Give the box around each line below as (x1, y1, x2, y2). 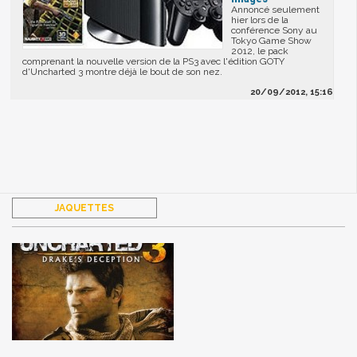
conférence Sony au (231, 25, 318, 37)
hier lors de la (231, 14, 289, 26)
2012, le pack (231, 45, 289, 57)
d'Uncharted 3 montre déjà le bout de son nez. (22, 66, 223, 78)
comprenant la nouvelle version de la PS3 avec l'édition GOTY (22, 56, 285, 68)
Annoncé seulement (231, 4, 320, 16)
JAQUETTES (54, 202, 114, 214)
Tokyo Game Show (231, 35, 312, 47)
